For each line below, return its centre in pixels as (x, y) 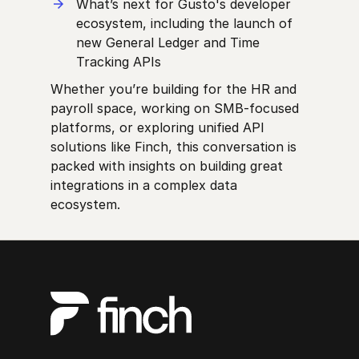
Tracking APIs (119, 62)
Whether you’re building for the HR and (174, 89)
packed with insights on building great (167, 166)
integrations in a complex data (144, 186)
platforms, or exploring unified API (158, 128)
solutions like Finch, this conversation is (174, 147)
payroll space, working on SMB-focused (175, 109)
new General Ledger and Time (168, 43)
